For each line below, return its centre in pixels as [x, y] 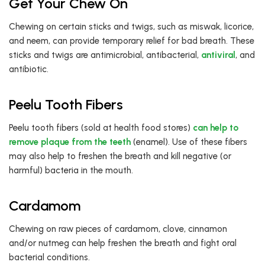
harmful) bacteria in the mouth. [71, 171]
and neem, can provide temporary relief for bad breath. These [132, 41]
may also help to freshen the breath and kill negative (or [120, 156]
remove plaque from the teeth [70, 142]
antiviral [218, 55]
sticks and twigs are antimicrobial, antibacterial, [105, 55]
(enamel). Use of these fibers [189, 142]
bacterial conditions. [49, 258]
